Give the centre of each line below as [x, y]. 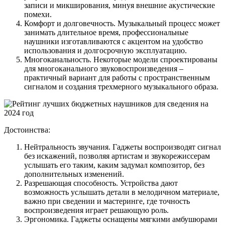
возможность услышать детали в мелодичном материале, [122, 192]
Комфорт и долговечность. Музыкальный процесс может [122, 23]
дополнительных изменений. [74, 174]
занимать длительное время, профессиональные [106, 32]
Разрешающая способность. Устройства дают [101, 183]
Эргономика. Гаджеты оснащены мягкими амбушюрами [121, 219]
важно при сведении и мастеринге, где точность [107, 201]
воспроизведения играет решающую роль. [96, 210]
